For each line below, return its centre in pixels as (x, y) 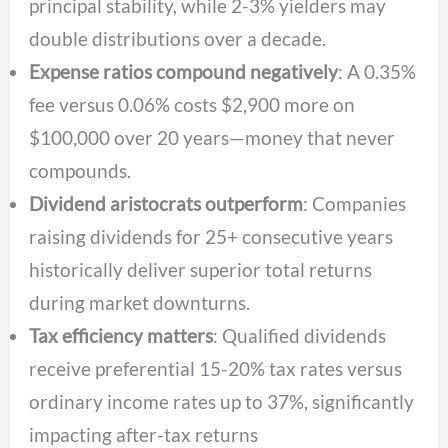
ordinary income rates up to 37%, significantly (222, 401)
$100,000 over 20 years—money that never (212, 137)
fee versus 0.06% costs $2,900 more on (192, 104)
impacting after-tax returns (144, 434)
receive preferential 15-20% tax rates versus (216, 368)
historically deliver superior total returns (201, 269)
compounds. (80, 170)
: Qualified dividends (300, 335)
